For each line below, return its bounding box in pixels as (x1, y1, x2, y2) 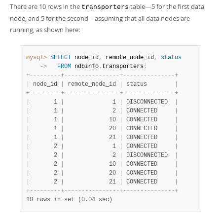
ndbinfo (71, 63, 99, 70)
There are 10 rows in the (10, 2, 81, 11)
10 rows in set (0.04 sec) (26, 196, 112, 203)
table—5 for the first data (129, 2, 204, 11)
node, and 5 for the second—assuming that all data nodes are (10, 14, 190, 23)
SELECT (50, 54, 71, 61)
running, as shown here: (10, 25, 80, 34)
